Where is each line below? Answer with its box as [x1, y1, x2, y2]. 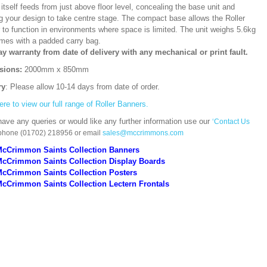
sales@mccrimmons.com [103, 129, 184, 137]
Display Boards [109, 157, 167, 166]
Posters [109, 168, 137, 177]
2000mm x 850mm [24, 65, 89, 74]
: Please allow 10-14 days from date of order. [5, 82, 160, 91]
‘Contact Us [212, 117, 250, 126]
